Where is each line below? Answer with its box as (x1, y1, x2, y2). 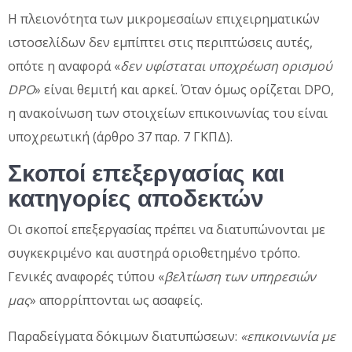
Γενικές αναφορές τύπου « (8, 267, 164, 285)
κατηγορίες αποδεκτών (8, 185, 264, 211)
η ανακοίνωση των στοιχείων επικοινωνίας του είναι (8, 104, 328, 122)
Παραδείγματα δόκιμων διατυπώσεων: (8, 327, 237, 345)
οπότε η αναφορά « (8, 57, 120, 75)
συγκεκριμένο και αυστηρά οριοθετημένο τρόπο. (8, 244, 300, 262)
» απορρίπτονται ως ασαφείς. (30, 291, 203, 309)
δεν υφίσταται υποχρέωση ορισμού (120, 57, 332, 75)
